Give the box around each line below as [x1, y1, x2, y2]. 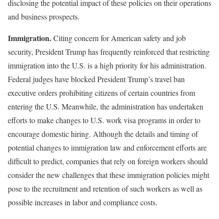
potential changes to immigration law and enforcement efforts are [8, 142, 207, 153]
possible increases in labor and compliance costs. [8, 197, 157, 207]
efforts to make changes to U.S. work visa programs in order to [8, 114, 200, 125]
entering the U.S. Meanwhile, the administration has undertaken [8, 101, 203, 111]
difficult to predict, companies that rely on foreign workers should [8, 155, 208, 166]
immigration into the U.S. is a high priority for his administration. [8, 60, 206, 70]
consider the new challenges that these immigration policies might [8, 169, 209, 180]
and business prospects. [8, 11, 80, 22]
